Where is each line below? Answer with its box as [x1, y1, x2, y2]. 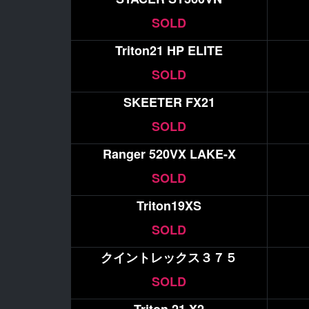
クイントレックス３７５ [101, 248, 238, 267]
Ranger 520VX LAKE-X [102, 144, 236, 163]
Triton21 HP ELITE [115, 41, 223, 59]
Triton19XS [137, 197, 202, 215]
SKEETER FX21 [123, 92, 215, 111]
